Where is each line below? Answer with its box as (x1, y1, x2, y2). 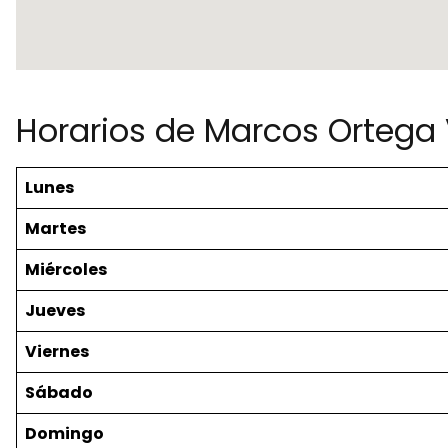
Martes (25, 217, 86, 241)
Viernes (25, 340, 89, 364)
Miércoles (25, 258, 107, 282)
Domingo (25, 422, 104, 446)
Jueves (25, 299, 85, 323)
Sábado (25, 381, 93, 405)
